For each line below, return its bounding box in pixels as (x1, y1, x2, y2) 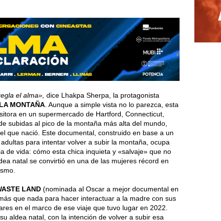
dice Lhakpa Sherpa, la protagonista (46, 91, 159, 99)
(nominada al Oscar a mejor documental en (43, 184, 179, 193)
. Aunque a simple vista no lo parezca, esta (44, 100, 179, 109)
